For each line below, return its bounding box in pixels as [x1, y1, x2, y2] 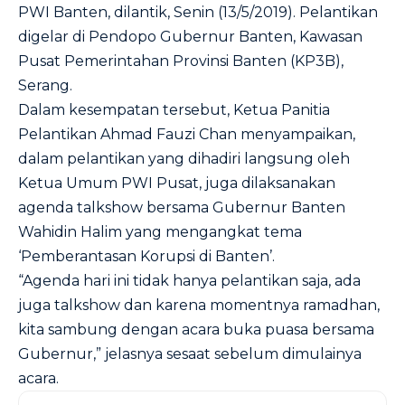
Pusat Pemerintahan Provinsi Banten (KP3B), [18, 52, 344, 70]
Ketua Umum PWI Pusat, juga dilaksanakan [18, 174, 335, 192]
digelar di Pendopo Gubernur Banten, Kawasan [18, 28, 363, 45]
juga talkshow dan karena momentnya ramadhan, [18, 297, 380, 314]
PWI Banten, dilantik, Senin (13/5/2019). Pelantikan [18, 4, 378, 21]
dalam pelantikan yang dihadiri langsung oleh [18, 150, 350, 167]
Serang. [18, 77, 72, 94]
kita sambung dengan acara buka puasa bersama [18, 321, 374, 338]
